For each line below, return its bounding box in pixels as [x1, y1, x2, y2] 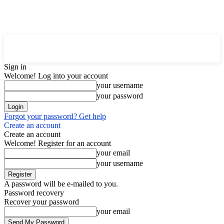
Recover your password [4, 197, 79, 206]
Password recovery [4, 188, 64, 197]
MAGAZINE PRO [94, 49, 155, 57]
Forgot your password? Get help [4, 112, 106, 120]
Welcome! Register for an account [4, 139, 111, 147]
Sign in [4, 62, 26, 71]
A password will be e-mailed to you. [4, 179, 118, 188]
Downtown [94, 38, 155, 52]
